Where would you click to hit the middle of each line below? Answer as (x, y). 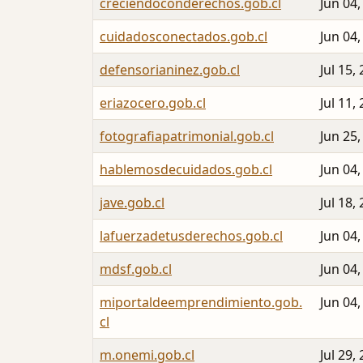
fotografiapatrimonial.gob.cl (187, 137)
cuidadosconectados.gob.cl (184, 37)
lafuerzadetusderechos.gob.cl (191, 236)
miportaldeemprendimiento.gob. (201, 303)
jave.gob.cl (132, 203)
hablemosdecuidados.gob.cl (186, 170)
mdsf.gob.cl (136, 269)
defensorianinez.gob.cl (170, 70)
